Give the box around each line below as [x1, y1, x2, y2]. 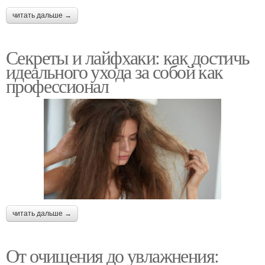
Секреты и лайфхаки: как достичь [6, 44, 250, 70]
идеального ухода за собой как [6, 59, 223, 85]
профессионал [6, 73, 109, 99]
